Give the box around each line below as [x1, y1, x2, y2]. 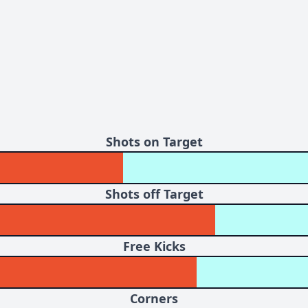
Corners [130, 290, 178, 307]
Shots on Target [105, 133, 203, 150]
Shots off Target [104, 186, 203, 202]
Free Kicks [122, 238, 186, 254]
